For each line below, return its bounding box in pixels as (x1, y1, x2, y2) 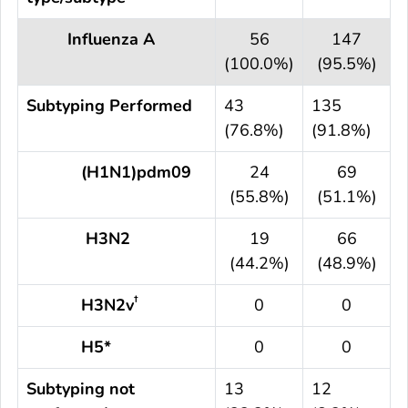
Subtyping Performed (26, 94, 192, 117)
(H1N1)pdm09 (26, 160, 191, 183)
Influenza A (26, 27, 155, 50)
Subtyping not (26, 377, 135, 400)
